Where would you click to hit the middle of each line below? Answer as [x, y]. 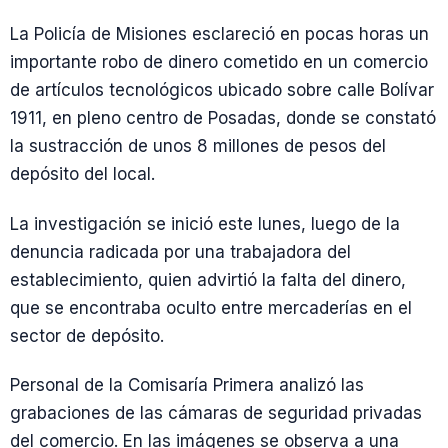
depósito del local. [82, 174]
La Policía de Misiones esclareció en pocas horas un [219, 34]
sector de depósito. [87, 335]
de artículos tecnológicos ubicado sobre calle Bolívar [222, 90]
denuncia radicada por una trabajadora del [180, 251]
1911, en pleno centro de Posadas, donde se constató [223, 118]
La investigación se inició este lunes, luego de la [205, 223]
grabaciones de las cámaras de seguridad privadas [216, 412]
